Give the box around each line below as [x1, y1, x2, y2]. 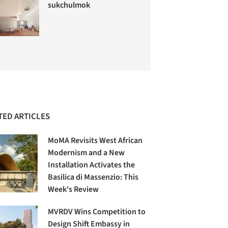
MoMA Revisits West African [48, 135, 143, 147]
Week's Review [48, 184, 99, 195]
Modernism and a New [48, 147, 125, 159]
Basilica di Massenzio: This [48, 172, 139, 183]
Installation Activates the [48, 159, 135, 171]
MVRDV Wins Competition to [48, 206, 146, 218]
